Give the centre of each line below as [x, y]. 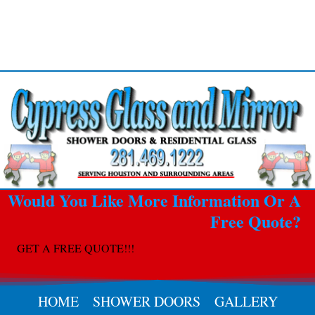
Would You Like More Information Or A [154, 200]
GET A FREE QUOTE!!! [76, 248]
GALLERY [246, 302]
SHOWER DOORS [146, 302]
